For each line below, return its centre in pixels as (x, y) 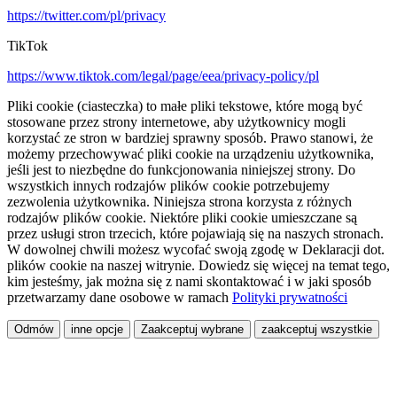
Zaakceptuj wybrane (192, 330)
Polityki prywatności (290, 298)
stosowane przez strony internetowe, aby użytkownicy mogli (176, 122)
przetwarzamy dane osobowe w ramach (120, 298)
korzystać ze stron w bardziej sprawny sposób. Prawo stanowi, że (190, 138)
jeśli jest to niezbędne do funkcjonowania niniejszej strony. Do (181, 170)
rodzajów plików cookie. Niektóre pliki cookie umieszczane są (182, 218)
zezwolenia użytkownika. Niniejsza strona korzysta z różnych (179, 202)
